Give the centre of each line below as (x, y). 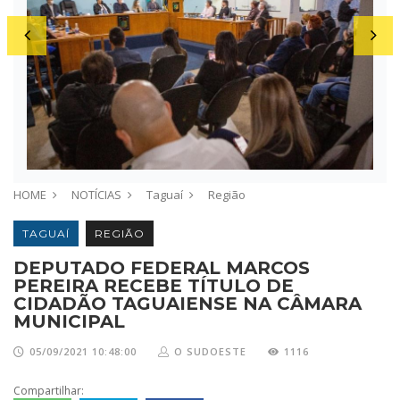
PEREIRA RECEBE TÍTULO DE (154, 285)
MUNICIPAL (69, 321)
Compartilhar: (49, 390)
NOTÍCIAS (96, 194)
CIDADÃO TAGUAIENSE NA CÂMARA (187, 303)
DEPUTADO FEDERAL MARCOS (162, 267)
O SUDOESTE (210, 351)
